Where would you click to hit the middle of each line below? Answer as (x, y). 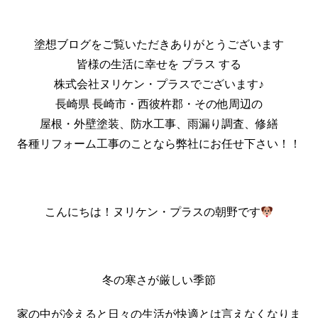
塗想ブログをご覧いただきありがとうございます (159, 44)
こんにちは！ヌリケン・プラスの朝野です (152, 212)
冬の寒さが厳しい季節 (159, 280)
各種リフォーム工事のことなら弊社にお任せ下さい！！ (159, 143)
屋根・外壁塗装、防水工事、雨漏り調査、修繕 (159, 124)
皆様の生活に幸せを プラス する (159, 64)
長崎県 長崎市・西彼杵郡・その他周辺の (159, 104)
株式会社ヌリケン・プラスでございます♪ (159, 84)
